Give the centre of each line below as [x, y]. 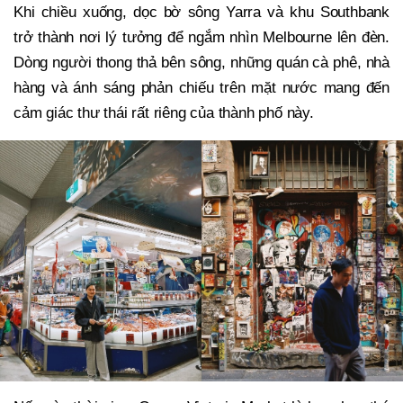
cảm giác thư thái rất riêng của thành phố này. [164, 113]
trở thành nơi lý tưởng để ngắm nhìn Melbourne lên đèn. [201, 38]
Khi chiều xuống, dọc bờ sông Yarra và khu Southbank [201, 13]
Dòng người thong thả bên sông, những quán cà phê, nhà [201, 63]
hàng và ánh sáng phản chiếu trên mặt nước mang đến [201, 88]
